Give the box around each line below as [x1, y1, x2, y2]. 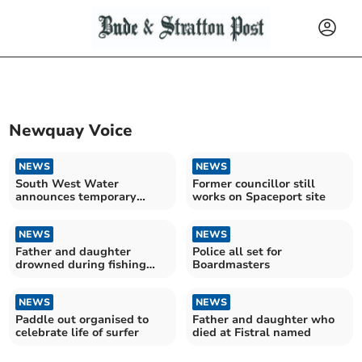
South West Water [15, 175, 120, 192]
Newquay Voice [9, 120, 133, 142]
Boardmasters [192, 256, 270, 272]
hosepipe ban [15, 201, 90, 217]
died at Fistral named [192, 324, 311, 340]
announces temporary [15, 188, 137, 204]
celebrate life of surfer [15, 324, 140, 340]
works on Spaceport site [192, 188, 326, 204]
